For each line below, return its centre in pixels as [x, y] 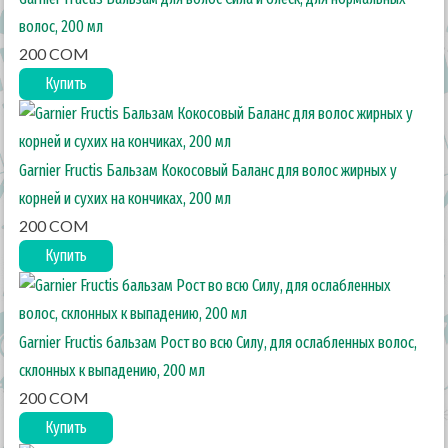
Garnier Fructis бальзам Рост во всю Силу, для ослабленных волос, [218, 342]
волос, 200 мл [61, 26]
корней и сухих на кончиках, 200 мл [125, 198]
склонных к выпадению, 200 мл [112, 370]
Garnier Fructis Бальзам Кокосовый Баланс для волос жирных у [208, 170]
